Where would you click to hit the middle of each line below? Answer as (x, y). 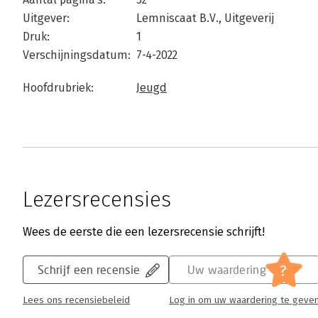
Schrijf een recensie (89, 269)
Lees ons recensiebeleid (76, 300)
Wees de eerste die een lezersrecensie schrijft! (144, 232)
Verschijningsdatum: (77, 55)
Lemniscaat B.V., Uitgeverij (205, 18)
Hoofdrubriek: (58, 88)
